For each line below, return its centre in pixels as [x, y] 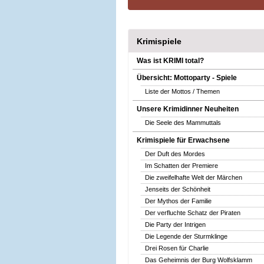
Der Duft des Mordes [175, 154]
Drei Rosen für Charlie [177, 248]
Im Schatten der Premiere [181, 166]
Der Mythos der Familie [178, 201]
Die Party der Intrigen [175, 225]
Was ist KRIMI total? [170, 61]
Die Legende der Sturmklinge [186, 236]
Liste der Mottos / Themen [182, 91]
